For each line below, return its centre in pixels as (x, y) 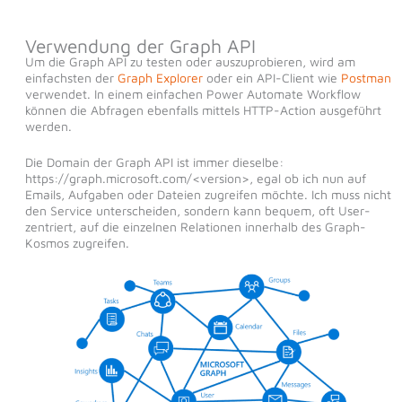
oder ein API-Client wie (271, 77)
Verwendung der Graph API (140, 45)
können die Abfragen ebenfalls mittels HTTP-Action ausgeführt (203, 109)
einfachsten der (71, 77)
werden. (48, 126)
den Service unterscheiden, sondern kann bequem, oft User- (197, 211)
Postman (366, 77)
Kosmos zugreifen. (77, 243)
